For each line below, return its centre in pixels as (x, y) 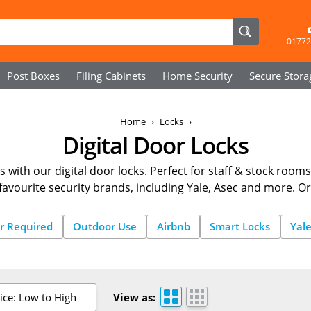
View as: (135, 297)
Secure (267, 76)
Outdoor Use (105, 226)
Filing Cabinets (111, 76)
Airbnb (173, 226)
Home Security (197, 76)
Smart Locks (240, 226)
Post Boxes (33, 76)
